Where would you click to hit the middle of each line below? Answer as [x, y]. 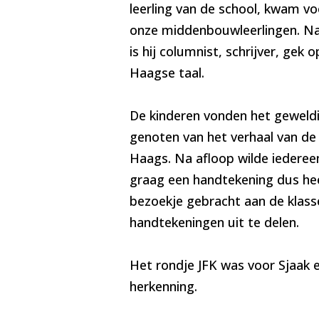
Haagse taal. [167, 73]
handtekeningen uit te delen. [214, 223]
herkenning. [163, 287]
